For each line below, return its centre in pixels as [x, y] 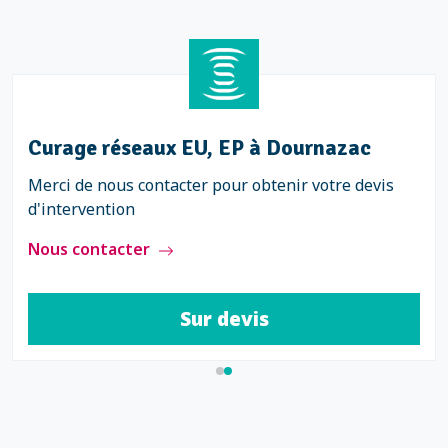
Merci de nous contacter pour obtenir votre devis [211, 185]
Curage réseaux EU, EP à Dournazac [199, 148]
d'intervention [81, 209]
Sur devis [224, 318]
